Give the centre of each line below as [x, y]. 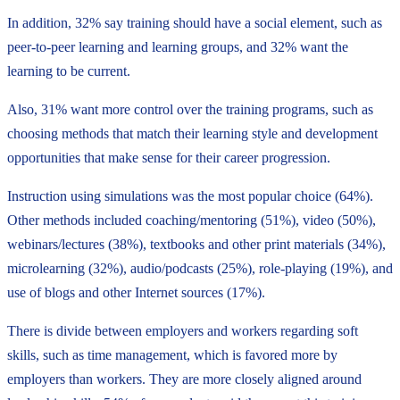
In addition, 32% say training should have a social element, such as [195, 22]
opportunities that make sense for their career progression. [169, 157]
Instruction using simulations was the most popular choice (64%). [190, 196]
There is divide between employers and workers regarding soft [183, 330]
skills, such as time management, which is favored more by [172, 354]
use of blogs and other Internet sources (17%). [136, 292]
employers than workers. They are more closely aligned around [184, 379]
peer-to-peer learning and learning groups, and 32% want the [178, 46]
